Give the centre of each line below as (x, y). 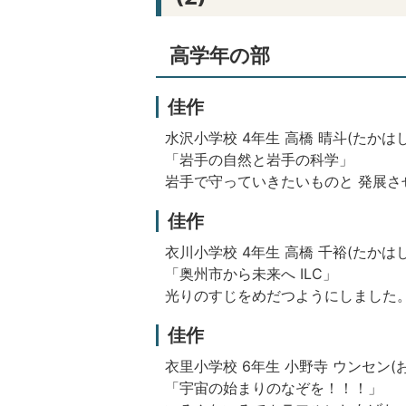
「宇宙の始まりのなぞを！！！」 (274, 388)
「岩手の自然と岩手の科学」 (259, 160)
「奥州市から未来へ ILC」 (251, 274)
